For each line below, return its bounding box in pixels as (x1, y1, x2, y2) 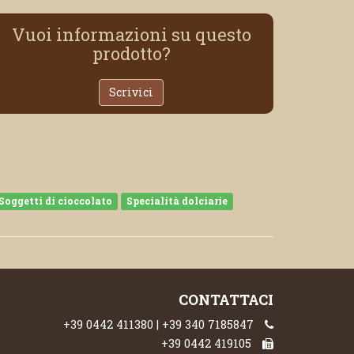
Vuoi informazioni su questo (11, 23, 251, 46)
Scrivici (109, 85, 153, 100)
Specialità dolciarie (126, 194, 228, 207)
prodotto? (92, 42, 171, 65)
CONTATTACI (179, 290, 273, 309)
